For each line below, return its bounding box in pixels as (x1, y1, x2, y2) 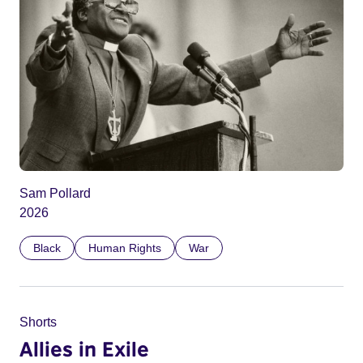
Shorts (19, 315, 57, 330)
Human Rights (88, 241, 161, 255)
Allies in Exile (19, 336, 149, 361)
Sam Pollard (19, 186, 91, 201)
